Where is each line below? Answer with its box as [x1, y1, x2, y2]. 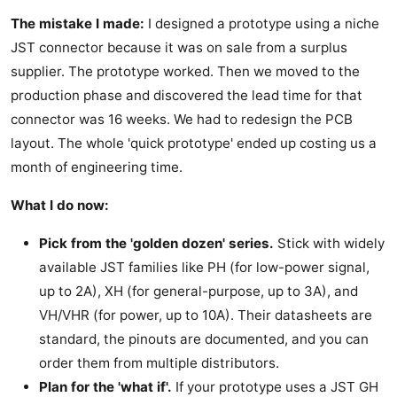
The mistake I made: [11, 15, 144, 33]
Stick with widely [274, 235, 385, 253]
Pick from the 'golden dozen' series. [39, 235, 274, 253]
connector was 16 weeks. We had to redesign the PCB [11, 111, 353, 128]
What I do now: [11, 197, 109, 214]
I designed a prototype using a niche [144, 15, 379, 33]
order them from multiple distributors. [39, 354, 279, 372]
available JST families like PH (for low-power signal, [39, 259, 370, 276]
